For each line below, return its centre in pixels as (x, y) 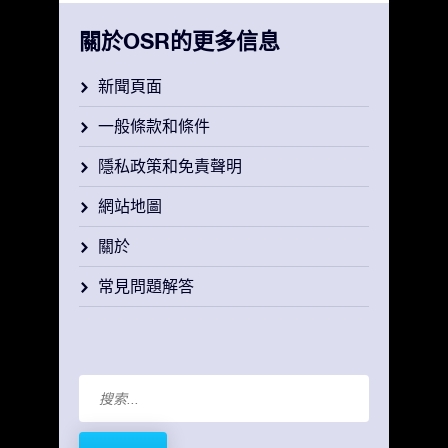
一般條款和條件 (154, 126)
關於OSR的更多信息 (179, 41)
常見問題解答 (146, 286)
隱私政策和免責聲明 (170, 166)
